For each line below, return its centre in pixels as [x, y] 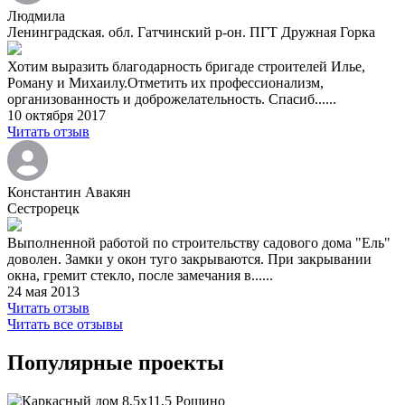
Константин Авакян [69, 193]
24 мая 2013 [43, 292]
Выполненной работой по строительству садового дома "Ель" [199, 243]
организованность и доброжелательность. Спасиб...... [172, 99]
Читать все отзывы [65, 325]
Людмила [36, 16]
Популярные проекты [116, 362]
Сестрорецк [43, 209]
